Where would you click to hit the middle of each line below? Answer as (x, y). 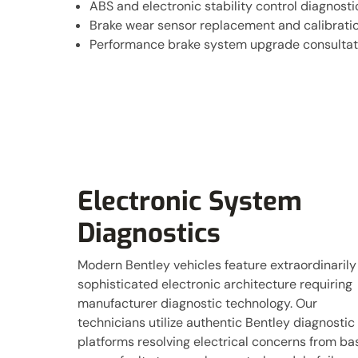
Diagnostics (149, 233)
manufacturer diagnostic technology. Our (197, 303)
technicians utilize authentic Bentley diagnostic (216, 322)
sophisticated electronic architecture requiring (215, 284)
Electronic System (190, 201)
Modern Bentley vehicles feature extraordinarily (217, 265)
